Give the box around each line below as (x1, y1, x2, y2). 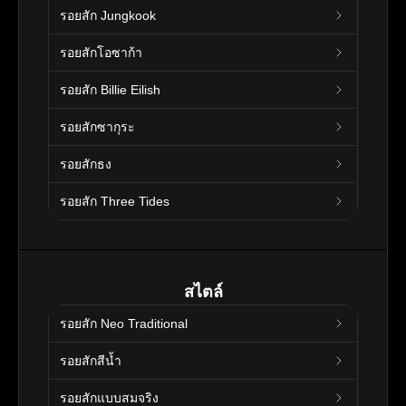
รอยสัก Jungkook (60, 7, 156, 23)
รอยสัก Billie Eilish (60, 82, 160, 97)
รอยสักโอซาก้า (60, 44, 142, 60)
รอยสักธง (60, 156, 111, 171)
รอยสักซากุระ (60, 119, 135, 134)
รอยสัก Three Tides (60, 193, 169, 208)
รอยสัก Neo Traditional (60, 315, 188, 331)
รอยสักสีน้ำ (60, 353, 121, 368)
